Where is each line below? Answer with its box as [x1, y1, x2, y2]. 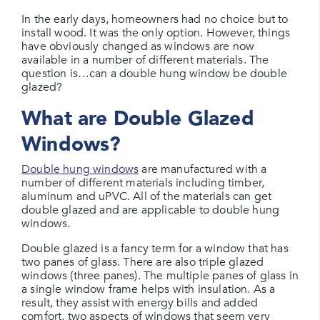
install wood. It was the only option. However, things [21, 25, 291, 41]
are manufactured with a [139, 161, 267, 177]
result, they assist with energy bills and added [21, 295, 259, 311]
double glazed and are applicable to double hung [21, 202, 280, 218]
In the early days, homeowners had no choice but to [21, 11, 289, 27]
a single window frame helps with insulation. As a [21, 281, 276, 297]
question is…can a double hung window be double [21, 66, 287, 81]
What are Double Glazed [21, 105, 254, 132]
